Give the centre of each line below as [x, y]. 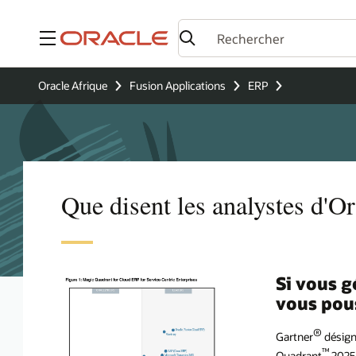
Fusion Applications [178, 85]
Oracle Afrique [73, 85]
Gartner [294, 337]
